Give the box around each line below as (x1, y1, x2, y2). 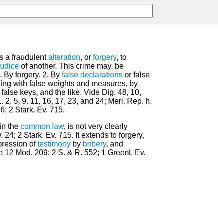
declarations (80, 71, 123, 79)
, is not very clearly (64, 122, 127, 131)
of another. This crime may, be (19, 62, 124, 71)
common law (20, 122, 64, 131)
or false (123, 71, 150, 79)
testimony (37, 140, 71, 148)
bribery (83, 140, 106, 148)
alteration (48, 53, 80, 62)
